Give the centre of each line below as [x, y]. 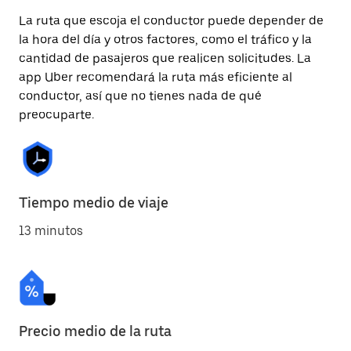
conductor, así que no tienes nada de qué [140, 96]
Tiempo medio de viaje [94, 203]
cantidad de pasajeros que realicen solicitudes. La [165, 58]
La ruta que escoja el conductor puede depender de [171, 21]
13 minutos [51, 231]
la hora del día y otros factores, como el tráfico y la [165, 40]
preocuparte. [56, 115]
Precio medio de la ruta [95, 331]
